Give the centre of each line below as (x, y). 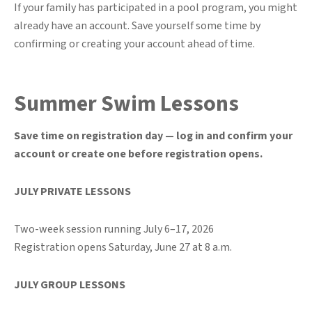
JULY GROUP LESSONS (70, 284)
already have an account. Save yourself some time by (137, 25)
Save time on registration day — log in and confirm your (153, 135)
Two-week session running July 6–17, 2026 (114, 229)
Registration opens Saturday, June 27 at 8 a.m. (124, 247)
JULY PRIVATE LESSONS (72, 191)
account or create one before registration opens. (138, 154)
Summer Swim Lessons (126, 103)
